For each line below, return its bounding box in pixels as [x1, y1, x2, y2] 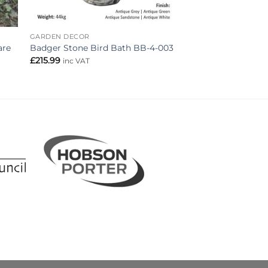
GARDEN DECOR [29, 33, 90, 41]
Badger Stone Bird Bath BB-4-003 [29, 42, 173, 54]
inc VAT [62, 56, 90, 65]
